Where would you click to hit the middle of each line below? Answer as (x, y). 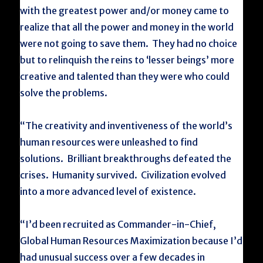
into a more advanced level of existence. (108, 191)
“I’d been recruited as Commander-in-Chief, (118, 224)
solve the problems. (64, 93)
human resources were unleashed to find (109, 142)
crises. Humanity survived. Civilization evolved (123, 175)
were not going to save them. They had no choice (129, 43)
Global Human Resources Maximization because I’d (131, 241)
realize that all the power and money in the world (127, 27)
